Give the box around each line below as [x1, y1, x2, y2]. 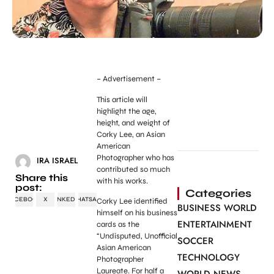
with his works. [96, 176, 148, 186]
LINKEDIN [51, 195, 82, 203]
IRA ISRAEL [37, 155, 78, 166]
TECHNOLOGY [177, 251, 240, 264]
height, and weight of [96, 117, 170, 128]
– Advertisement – [96, 74, 161, 84]
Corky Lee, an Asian [96, 129, 165, 139]
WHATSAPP [69, 195, 105, 203]
